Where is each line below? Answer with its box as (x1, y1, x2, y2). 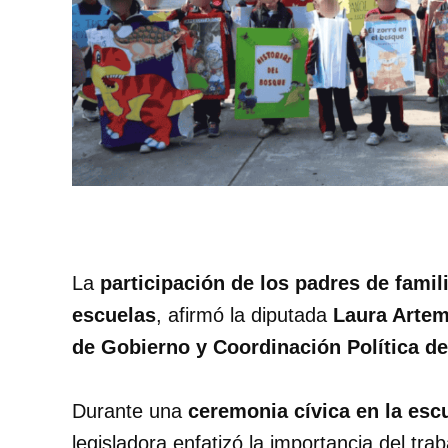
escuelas (72, 304, 156, 327)
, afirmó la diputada (156, 304, 333, 327)
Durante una (72, 400, 188, 423)
